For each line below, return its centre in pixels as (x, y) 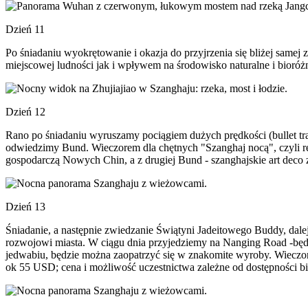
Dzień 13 (25, 207)
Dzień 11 (25, 29)
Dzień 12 (25, 112)
